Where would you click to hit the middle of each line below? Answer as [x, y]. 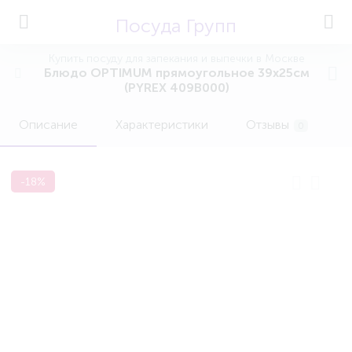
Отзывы [268, 125]
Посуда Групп [176, 26]
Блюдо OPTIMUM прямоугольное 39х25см [177, 73]
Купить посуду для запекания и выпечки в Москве [177, 59]
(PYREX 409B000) [177, 88]
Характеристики [162, 125]
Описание [48, 125]
